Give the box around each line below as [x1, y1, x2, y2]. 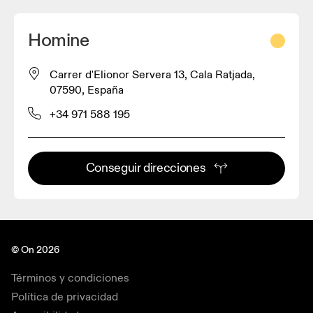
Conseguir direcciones [85, 159, 206, 176]
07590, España [50, 82, 124, 97]
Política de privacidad [11, 289, 118, 304]
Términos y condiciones [11, 270, 129, 285]
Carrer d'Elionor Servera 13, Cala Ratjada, [50, 67, 255, 82]
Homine [28, 29, 89, 52]
